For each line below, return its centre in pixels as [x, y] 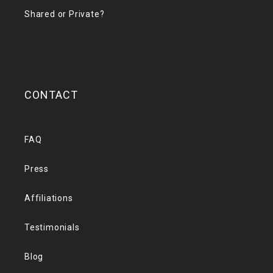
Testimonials [52, 227]
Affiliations [49, 198]
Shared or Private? [65, 14]
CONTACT [51, 95]
